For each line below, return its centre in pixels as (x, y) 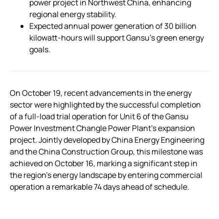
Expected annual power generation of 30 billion (113, 26)
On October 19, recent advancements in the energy (101, 93)
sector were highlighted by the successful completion (105, 105)
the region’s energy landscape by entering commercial (106, 175)
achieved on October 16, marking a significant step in (104, 163)
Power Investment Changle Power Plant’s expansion (102, 128)
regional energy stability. (73, 14)
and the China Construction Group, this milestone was (106, 152)
